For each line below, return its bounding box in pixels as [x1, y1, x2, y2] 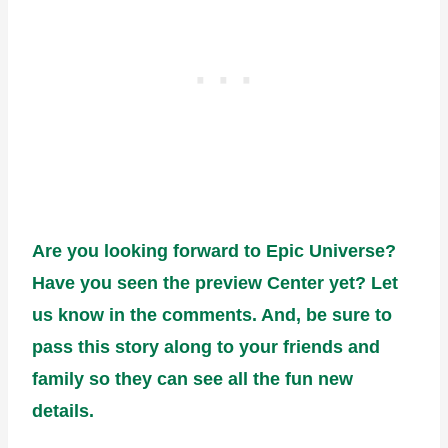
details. [32, 400, 94, 421]
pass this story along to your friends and [32, 336, 380, 357]
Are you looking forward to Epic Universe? [32, 240, 396, 261]
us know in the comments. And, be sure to [32, 304, 392, 325]
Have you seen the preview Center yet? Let [32, 272, 398, 293]
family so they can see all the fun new [32, 368, 353, 389]
